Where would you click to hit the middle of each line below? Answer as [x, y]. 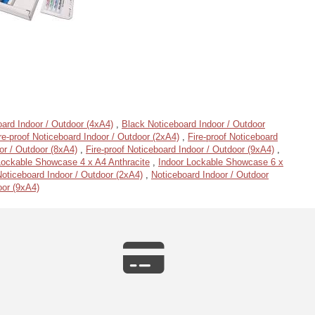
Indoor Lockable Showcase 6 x [221, 162]
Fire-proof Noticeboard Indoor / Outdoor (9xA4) [180, 149]
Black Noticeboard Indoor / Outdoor [193, 124]
